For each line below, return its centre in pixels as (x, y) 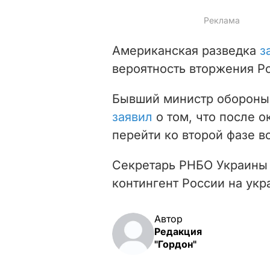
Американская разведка (186, 50)
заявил (132, 117)
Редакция (178, 231)
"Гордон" (175, 244)
